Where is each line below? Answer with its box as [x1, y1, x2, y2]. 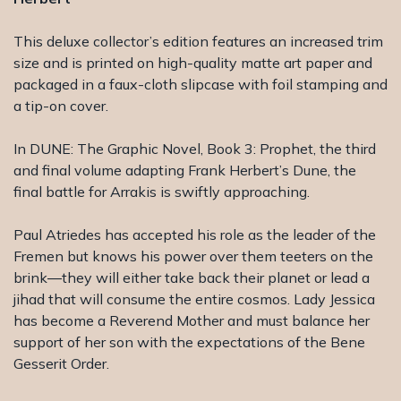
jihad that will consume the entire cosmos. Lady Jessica [13, 290, 375, 308]
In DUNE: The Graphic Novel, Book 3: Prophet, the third [13, 140, 376, 158]
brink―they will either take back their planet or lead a [13, 269, 370, 286]
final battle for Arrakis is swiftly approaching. [13, 183, 310, 200]
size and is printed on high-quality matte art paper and [13, 54, 372, 72]
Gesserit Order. [13, 354, 109, 372]
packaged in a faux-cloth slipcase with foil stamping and [13, 75, 388, 93]
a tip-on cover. [13, 97, 108, 115]
